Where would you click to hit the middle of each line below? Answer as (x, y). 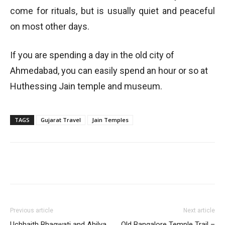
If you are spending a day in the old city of (92, 55)
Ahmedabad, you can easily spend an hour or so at (109, 70)
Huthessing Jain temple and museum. (86, 86)
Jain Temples (110, 120)
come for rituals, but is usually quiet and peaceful (113, 11)
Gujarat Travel (61, 120)
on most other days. (50, 26)
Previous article (32, 210)
